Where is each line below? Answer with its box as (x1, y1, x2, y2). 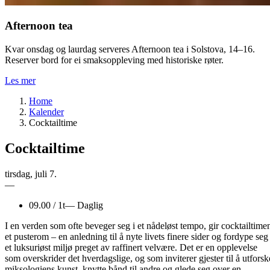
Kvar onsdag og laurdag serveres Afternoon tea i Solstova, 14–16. (5, 43, 255, 54)
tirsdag (5, 168, 30, 179)
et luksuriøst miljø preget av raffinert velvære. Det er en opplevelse (5, 242, 257, 253)
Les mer (5, 75, 36, 86)
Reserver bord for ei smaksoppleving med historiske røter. (5, 54, 224, 65)
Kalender (29, 106, 64, 117)
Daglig (77, 199, 103, 210)
